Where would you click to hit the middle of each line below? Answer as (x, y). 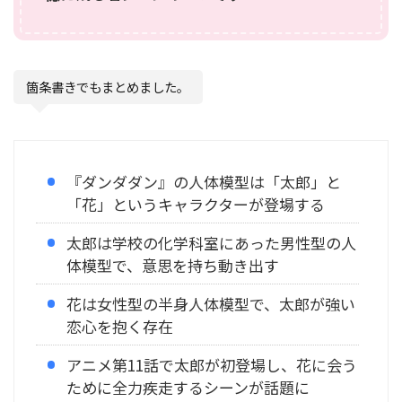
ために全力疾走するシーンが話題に (188, 387)
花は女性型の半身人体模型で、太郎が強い (211, 303)
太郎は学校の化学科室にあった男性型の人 (211, 242)
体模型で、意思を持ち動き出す (173, 265)
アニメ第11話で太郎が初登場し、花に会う (212, 364)
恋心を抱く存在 (120, 326)
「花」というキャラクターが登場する (196, 204)
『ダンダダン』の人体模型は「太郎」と (204, 181)
